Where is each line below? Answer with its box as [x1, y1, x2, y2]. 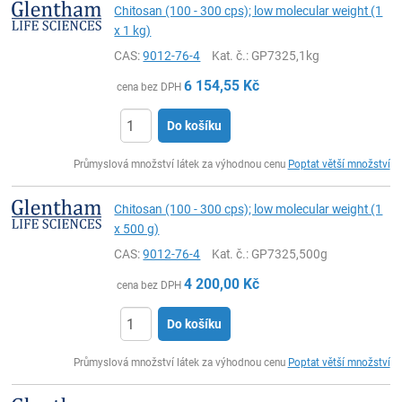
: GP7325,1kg [246, 48, 320, 63]
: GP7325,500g [246, 247, 328, 261]
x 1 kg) [114, 23, 152, 38]
